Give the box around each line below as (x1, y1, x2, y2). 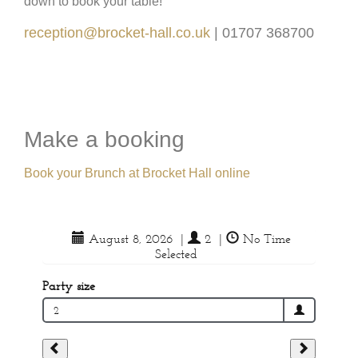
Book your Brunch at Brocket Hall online (24, 165, 250, 180)
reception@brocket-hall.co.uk (24, 25, 210, 42)
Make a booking (24, 126, 191, 152)
